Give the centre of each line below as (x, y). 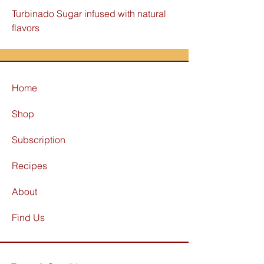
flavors (26, 28)
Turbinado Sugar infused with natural (89, 14)
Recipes (29, 166)
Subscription (39, 140)
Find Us (29, 217)
